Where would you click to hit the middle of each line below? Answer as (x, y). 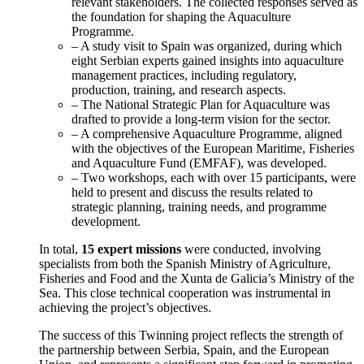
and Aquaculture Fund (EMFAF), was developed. (199, 162)
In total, (60, 249)
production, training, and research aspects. (179, 89)
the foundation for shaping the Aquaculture (181, 16)
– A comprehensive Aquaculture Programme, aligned (207, 133)
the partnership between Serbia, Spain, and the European (184, 349)
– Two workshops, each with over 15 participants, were (214, 177)
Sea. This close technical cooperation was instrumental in (185, 292)
